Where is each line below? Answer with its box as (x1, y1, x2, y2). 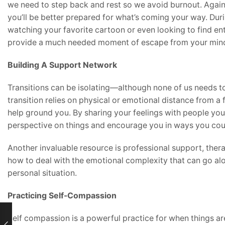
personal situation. (8, 168, 77, 178)
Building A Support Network (8, 60, 117, 70)
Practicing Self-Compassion (8, 190, 117, 200)
